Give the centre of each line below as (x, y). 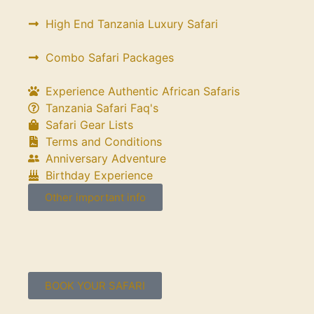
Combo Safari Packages (110, 57)
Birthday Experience (99, 175)
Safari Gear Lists (89, 125)
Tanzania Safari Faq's (102, 108)
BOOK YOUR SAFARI (95, 286)
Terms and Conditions (104, 142)
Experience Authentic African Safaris (143, 91)
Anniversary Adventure (106, 158)
